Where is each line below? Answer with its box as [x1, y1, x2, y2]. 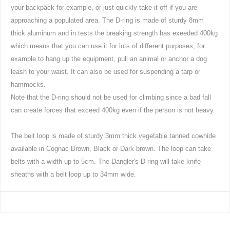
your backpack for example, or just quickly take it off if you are [11, 3, 197, 11]
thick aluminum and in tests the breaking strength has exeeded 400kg [11, 29, 218, 37]
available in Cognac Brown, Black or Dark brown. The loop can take [11, 144, 211, 152]
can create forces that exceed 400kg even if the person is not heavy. [11, 106, 215, 114]
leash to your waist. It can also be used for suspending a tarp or [11, 67, 200, 75]
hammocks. [11, 80, 46, 88]
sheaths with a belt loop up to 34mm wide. [11, 170, 136, 178]
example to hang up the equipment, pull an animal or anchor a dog [11, 54, 207, 63]
